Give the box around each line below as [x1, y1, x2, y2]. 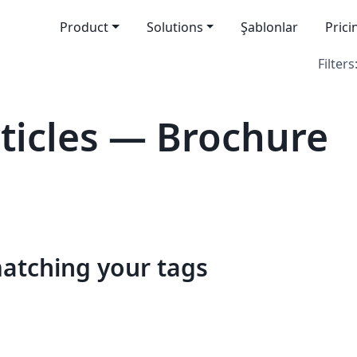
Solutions [146, 18, 203, 36]
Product [59, 18, 108, 36]
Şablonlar [241, 18, 299, 36]
